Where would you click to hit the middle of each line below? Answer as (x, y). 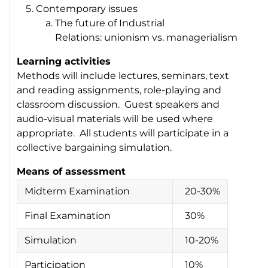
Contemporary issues (87, 8)
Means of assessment (71, 171)
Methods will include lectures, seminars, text (123, 75)
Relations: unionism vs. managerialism (147, 37)
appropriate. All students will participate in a (123, 133)
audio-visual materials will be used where (115, 118)
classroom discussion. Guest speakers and (118, 104)
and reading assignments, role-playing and (119, 90)
